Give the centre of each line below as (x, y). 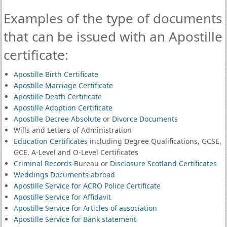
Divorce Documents (145, 119)
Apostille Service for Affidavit (62, 197)
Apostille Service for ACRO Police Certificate (87, 186)
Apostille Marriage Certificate (63, 85)
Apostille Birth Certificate (56, 74)
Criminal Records (43, 163)
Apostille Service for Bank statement (75, 219)
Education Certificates (50, 141)
